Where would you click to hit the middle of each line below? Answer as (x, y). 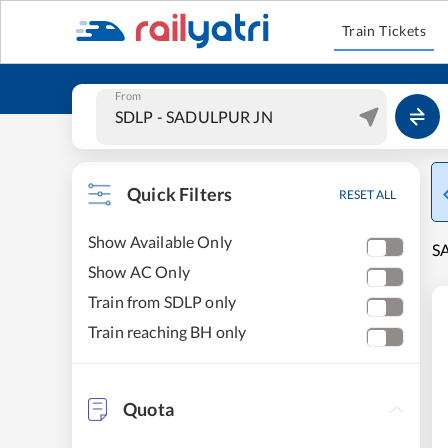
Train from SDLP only (162, 301)
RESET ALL (367, 194)
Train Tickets (384, 30)
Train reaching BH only (167, 331)
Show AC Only (139, 271)
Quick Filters (180, 194)
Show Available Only (160, 241)
